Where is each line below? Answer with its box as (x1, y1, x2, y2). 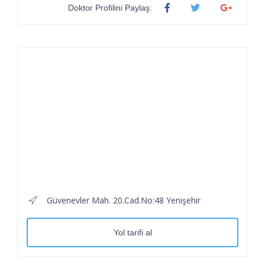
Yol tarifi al (113, 227, 152, 237)
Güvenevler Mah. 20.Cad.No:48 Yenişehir (47, 194, 201, 206)
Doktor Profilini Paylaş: (68, 2, 152, 12)
